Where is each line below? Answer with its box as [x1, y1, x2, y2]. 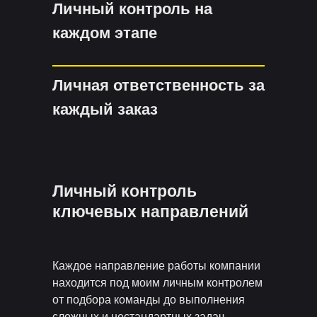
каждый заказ [52, 100, 158, 118]
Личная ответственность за [52, 76, 265, 94]
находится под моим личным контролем [52, 277, 263, 289]
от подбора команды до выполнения [52, 294, 245, 306]
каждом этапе [52, 24, 157, 42]
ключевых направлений [52, 202, 248, 221]
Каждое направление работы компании [52, 260, 260, 272]
